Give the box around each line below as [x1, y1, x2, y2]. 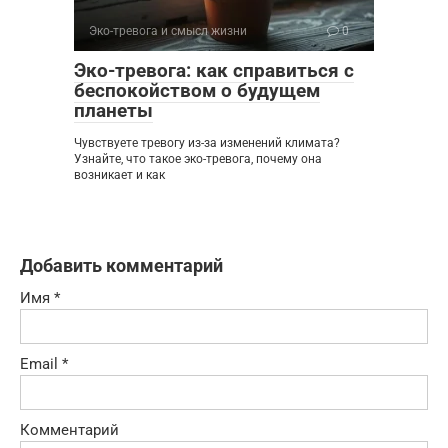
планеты [74, 98, 153, 122]
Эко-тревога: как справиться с [74, 58, 354, 82]
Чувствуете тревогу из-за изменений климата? [74, 135, 340, 150]
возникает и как [74, 167, 165, 182]
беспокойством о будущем [74, 78, 320, 102]
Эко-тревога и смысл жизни [89, 23, 247, 38]
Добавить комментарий [20, 254, 223, 276]
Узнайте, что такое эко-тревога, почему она [74, 151, 322, 166]
